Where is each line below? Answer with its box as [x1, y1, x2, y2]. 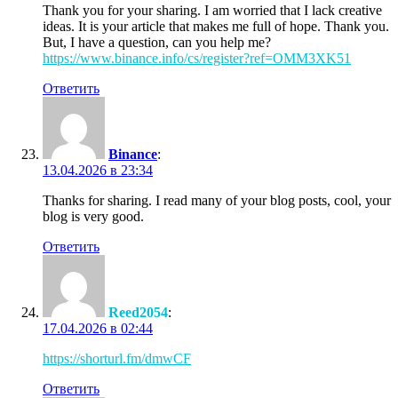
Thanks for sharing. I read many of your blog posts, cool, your [43, 192, 391, 208]
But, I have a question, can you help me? [43, 34, 271, 50]
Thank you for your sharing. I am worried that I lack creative [43, 2, 382, 18]
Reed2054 [108, 304, 168, 320]
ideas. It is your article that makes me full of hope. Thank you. [43, 18, 389, 34]
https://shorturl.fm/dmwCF [43, 350, 191, 366]
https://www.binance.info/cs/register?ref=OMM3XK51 [43, 50, 351, 66]
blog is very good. [43, 208, 144, 224]
